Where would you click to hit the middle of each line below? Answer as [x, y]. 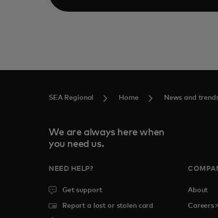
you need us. [76, 144]
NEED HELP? [71, 169]
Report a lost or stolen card [108, 206]
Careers [201, 206]
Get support [82, 190]
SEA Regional [71, 98]
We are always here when [107, 132]
